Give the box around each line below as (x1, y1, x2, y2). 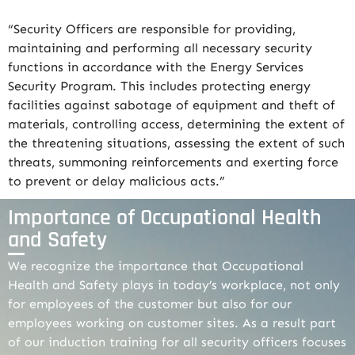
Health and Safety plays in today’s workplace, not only (8, 277, 340, 292)
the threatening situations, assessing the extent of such (8, 135, 345, 151)
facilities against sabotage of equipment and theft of (8, 97, 335, 113)
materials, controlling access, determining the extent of (8, 116, 345, 132)
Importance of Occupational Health (8, 203, 321, 232)
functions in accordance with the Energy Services (8, 59, 303, 74)
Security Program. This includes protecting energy (8, 78, 311, 94)
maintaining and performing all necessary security (8, 40, 312, 55)
